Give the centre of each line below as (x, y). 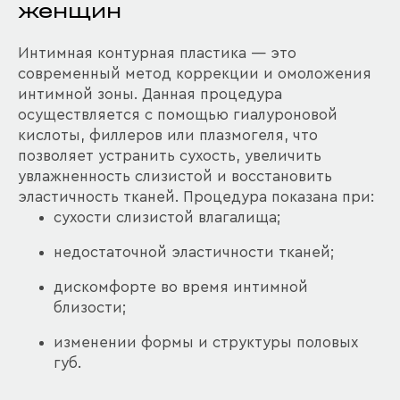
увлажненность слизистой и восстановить (175, 176)
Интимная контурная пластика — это (157, 53)
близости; (90, 308)
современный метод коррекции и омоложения (195, 74)
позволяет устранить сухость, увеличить (170, 156)
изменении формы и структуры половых (206, 342)
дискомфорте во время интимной (181, 287)
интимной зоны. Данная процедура (150, 94)
